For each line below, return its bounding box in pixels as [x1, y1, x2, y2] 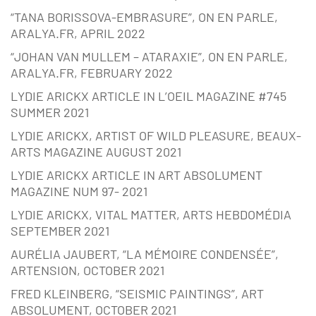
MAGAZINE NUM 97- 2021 [11, 183, 147, 200]
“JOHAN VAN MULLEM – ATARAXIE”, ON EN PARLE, [11, 49, 288, 65]
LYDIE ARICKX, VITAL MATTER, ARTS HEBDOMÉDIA [11, 207, 291, 223]
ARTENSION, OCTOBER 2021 [11, 262, 164, 279]
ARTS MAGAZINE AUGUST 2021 [11, 144, 181, 160]
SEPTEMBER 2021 [11, 223, 109, 239]
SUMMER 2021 [11, 104, 89, 121]
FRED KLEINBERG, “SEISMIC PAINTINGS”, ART [11, 286, 264, 302]
